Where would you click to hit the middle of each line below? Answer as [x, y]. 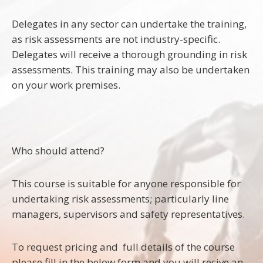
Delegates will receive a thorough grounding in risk [129, 54]
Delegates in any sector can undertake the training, [129, 24]
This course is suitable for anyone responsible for [126, 183]
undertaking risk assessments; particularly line [120, 199]
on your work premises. [66, 85]
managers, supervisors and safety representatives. [128, 214]
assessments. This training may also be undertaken [131, 70]
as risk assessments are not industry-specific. [116, 39]
